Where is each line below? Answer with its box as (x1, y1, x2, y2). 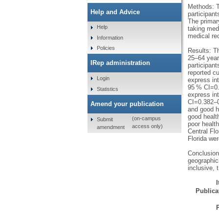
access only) (132, 123, 163, 130)
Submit (97, 116, 113, 122)
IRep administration (90, 59, 150, 67)
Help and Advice (90, 8, 140, 16)
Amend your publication (90, 100, 164, 108)
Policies (97, 45, 115, 51)
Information (97, 34, 124, 41)
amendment (97, 124, 125, 130)
